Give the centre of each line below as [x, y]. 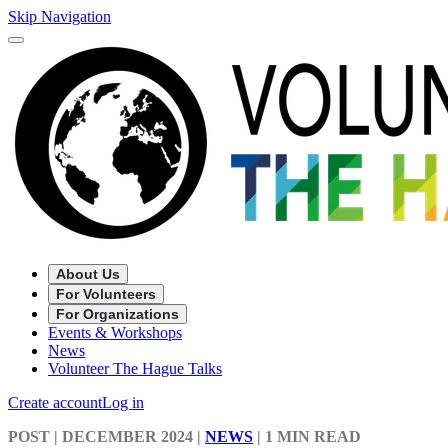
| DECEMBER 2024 [121, 436]
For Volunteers [106, 294]
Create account [55, 402]
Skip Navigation [59, 16]
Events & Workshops [115, 332]
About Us [88, 274]
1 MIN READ [313, 436]
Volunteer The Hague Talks [135, 368]
